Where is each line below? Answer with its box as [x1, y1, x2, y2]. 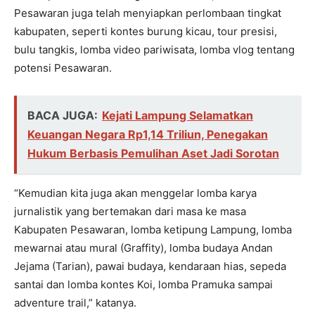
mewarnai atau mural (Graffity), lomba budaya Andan [14, 240, 273, 255]
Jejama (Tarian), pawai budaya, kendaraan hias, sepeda [14, 259, 286, 273]
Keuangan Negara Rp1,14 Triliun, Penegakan [27, 127, 268, 141]
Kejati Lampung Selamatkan [102, 108, 253, 122]
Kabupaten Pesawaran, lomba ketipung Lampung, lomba [14, 222, 292, 236]
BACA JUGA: [27, 108, 98, 122]
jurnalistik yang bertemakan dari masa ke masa [14, 204, 246, 218]
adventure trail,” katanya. [14, 295, 136, 309]
